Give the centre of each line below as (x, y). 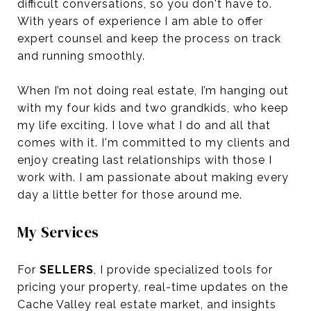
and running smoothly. (81, 56)
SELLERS (67, 269)
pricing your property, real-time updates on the (153, 287)
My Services (58, 232)
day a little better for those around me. (130, 194)
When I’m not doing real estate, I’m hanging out (153, 90)
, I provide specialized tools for (183, 269)
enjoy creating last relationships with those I (145, 160)
